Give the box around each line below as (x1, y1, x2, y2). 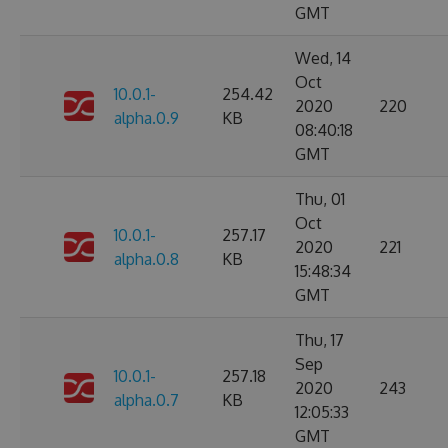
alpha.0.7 (114, 390, 179, 410)
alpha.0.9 (114, 108, 179, 128)
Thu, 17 (295, 330, 344, 350)
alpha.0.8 (114, 249, 179, 269)
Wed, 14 (295, 48, 351, 68)
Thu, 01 (295, 189, 345, 209)
